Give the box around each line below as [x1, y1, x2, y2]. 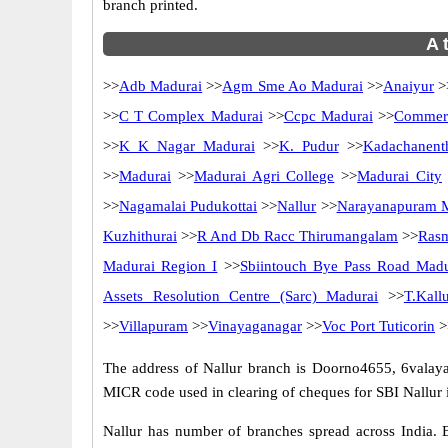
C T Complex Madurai [119, 108, 263, 124]
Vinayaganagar [208, 318, 302, 334]
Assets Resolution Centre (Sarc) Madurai [103, 288, 379, 304]
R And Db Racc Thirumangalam [197, 228, 398, 244]
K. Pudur [278, 138, 339, 154]
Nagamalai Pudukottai [119, 198, 258, 214]
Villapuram [119, 318, 188, 334]
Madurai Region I [103, 258, 218, 274]
